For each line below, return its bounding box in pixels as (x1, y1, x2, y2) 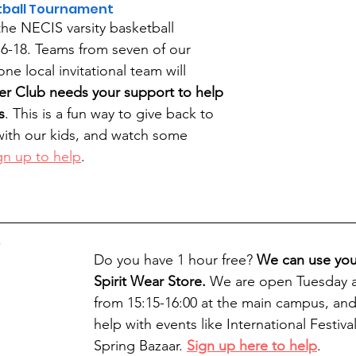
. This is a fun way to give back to (5, 105, 218, 123)
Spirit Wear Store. (94, 273, 210, 291)
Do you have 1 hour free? (94, 251, 257, 269)
